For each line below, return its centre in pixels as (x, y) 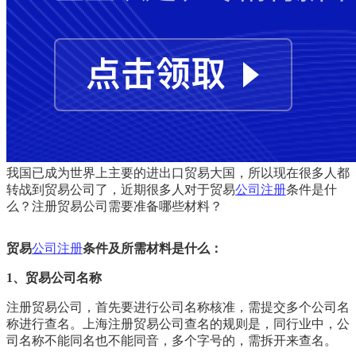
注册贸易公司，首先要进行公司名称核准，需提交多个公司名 (178, 307)
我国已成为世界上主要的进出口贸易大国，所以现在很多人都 (178, 172)
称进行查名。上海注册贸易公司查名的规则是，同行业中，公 (178, 323)
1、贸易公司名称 (54, 277)
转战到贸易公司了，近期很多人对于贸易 (121, 189)
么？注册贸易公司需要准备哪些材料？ (114, 206)
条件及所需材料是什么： (153, 248)
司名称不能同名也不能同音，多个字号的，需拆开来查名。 (172, 340)
